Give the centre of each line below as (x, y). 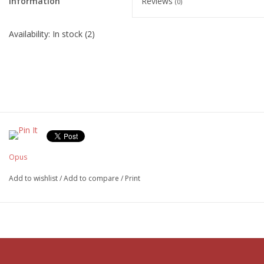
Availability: (31, 34)
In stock (67, 34)
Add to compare (92, 178)
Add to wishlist (33, 178)
